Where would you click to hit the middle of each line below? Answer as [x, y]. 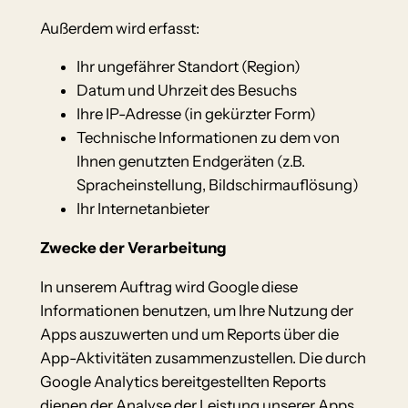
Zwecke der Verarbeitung [133, 248]
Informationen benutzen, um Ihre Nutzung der [196, 311]
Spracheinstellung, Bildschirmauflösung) [217, 185]
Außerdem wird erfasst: [119, 28]
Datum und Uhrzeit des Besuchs [186, 91]
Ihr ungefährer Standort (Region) [188, 67]
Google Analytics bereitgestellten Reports [183, 382]
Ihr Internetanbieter [143, 209]
